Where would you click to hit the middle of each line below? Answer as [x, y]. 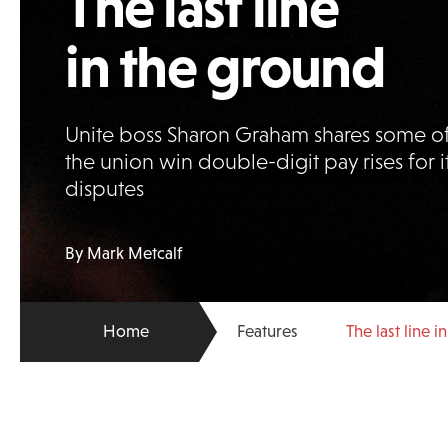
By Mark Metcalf [124, 253]
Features [268, 331]
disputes [105, 189]
